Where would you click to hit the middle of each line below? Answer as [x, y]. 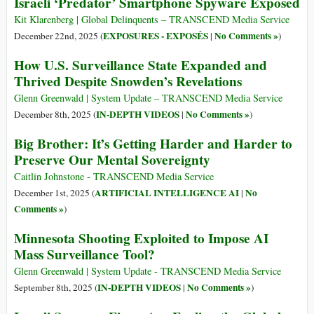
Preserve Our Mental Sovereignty [112, 160]
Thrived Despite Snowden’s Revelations [128, 82]
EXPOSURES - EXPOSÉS [156, 36]
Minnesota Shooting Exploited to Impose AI [141, 239]
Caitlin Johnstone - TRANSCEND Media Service [114, 177]
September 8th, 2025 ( [56, 288]
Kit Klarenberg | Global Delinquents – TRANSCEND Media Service [152, 20]
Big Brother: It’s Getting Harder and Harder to [153, 144]
